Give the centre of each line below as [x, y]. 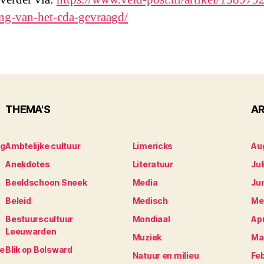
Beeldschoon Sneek [46, 183]
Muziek [147, 237]
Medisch [150, 201]
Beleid [18, 201]
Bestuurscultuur [39, 219]
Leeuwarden [31, 232]
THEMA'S [28, 110]
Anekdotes [28, 164]
